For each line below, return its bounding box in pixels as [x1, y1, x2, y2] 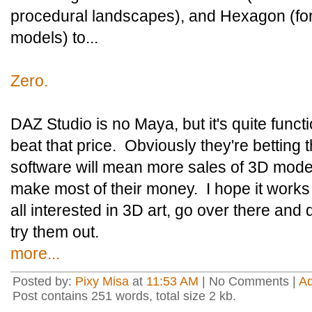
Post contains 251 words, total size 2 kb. [13, 289, 236, 303]
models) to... [10, 29, 98, 47]
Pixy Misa [75, 274, 129, 288]
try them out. [10, 223, 99, 241]
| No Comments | [198, 274, 299, 288]
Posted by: [13, 274, 75, 288]
